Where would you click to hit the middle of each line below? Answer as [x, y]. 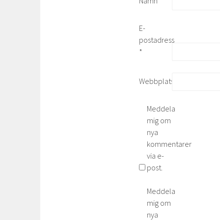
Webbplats [156, 81]
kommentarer [169, 144]
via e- [155, 155]
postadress [157, 40]
